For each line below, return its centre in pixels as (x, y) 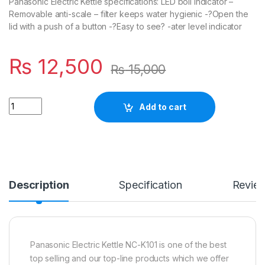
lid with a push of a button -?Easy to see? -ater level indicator (126, 26)
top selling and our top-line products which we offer (130, 258)
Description (39, 185)
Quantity (26, 102)
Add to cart (163, 107)
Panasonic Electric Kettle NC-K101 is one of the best (128, 244)
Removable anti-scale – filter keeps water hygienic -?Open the (129, 14)
